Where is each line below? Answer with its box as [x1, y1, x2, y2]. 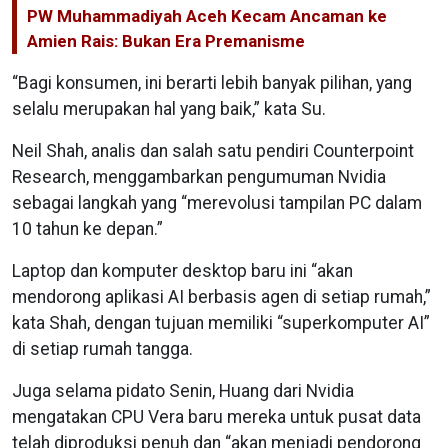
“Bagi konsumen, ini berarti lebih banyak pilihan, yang [12, 72, 412, 93]
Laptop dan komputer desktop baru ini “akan [12, 260, 353, 281]
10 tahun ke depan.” [12, 218, 163, 239]
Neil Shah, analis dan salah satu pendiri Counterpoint [12, 140, 414, 161]
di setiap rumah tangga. [12, 338, 193, 359]
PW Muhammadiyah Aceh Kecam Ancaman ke [27, 5, 387, 26]
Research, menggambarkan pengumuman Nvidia [12, 166, 386, 187]
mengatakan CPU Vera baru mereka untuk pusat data [12, 406, 421, 427]
